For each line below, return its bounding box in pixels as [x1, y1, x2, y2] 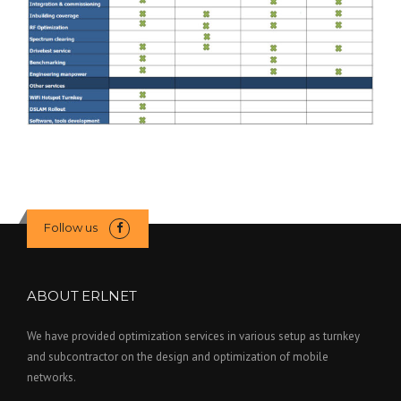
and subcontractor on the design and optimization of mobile [27, 349, 328, 365]
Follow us [43, 219, 98, 235]
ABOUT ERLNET [27, 287, 137, 305]
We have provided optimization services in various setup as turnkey [27, 328, 360, 345]
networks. [27, 370, 76, 386]
